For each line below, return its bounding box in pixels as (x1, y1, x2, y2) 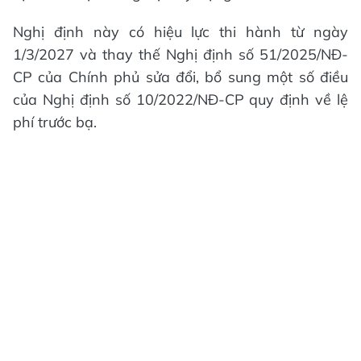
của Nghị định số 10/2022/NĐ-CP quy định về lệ (13, 89, 348, 109)
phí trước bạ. (13, 112, 97, 131)
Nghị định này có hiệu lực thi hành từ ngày (13, 22, 348, 41)
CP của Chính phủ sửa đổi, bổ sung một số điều (13, 67, 348, 86)
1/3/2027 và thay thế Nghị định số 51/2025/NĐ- (13, 44, 348, 64)
